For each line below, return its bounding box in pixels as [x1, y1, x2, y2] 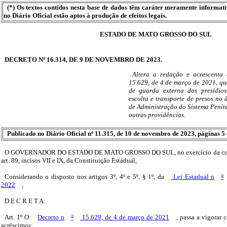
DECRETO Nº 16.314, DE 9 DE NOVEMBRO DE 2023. [4, 56, 162, 63]
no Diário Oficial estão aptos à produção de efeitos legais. [4, 12, 167, 19]
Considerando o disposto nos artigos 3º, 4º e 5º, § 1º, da [4, 173, 165, 181]
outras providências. [129, 111, 185, 119]
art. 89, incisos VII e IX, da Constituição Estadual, [1, 157, 137, 165]
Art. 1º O [4, 213, 31, 221]
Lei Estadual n [171, 173, 215, 181]
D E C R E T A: [4, 197, 46, 205]
